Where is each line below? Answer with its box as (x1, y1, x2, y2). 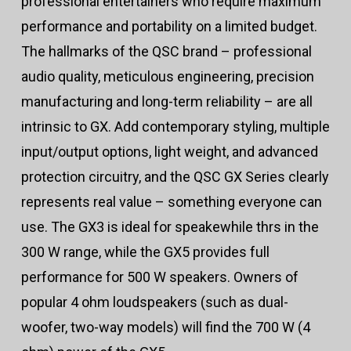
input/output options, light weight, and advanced (20, 143, 318, 161)
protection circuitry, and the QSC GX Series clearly (20, 168, 329, 186)
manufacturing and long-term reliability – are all (20, 93, 313, 110)
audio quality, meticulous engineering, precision (20, 68, 314, 85)
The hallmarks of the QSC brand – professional (20, 43, 312, 60)
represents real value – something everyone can (20, 194, 322, 211)
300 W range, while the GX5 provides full (20, 244, 270, 261)
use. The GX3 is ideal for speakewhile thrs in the (20, 219, 319, 236)
